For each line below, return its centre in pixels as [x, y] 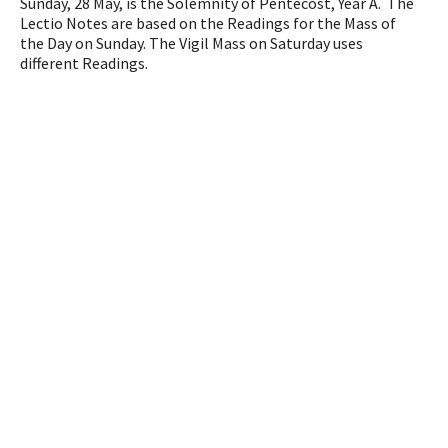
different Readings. [84, 63]
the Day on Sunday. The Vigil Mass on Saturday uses [192, 43]
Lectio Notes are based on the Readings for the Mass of [208, 23]
